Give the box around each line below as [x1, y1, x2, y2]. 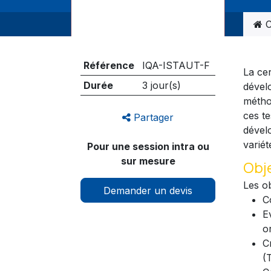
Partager [131, 111, 174, 124]
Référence [83, 59, 134, 71]
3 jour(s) [142, 79, 181, 91]
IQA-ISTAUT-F [142, 59, 210, 71]
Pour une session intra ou [87, 140, 209, 153]
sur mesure [120, 155, 175, 168]
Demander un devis [103, 184, 192, 197]
